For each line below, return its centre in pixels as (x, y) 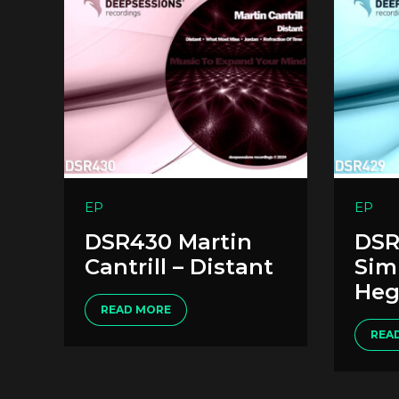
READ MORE (135, 310)
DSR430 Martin (168, 241)
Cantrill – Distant (179, 266)
